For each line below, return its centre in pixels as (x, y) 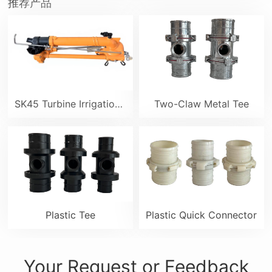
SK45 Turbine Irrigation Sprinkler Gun (119, 104)
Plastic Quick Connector (202, 215)
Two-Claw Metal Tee (201, 104)
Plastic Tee (71, 215)
